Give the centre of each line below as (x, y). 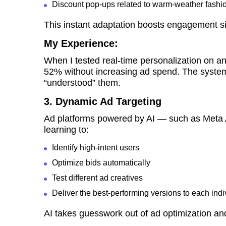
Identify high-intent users (96, 148)
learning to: (66, 130)
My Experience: (81, 44)
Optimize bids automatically (101, 163)
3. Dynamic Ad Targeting (103, 102)
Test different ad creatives (97, 178)
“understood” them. (82, 83)
